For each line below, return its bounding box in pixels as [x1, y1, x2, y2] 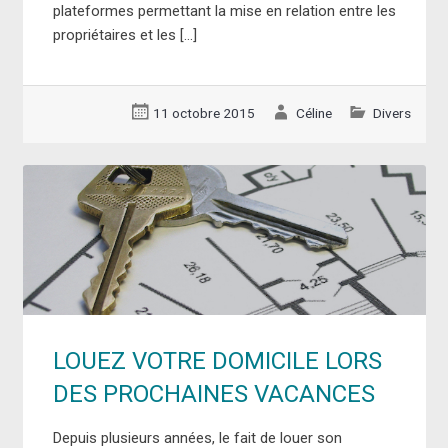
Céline [295, 105, 332, 122]
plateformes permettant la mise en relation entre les [52, 2, 396, 21]
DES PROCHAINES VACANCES [52, 380, 375, 409]
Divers [372, 105, 411, 122]
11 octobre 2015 [153, 105, 256, 122]
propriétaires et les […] [52, 26, 197, 45]
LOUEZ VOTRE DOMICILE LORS [52, 347, 382, 376]
